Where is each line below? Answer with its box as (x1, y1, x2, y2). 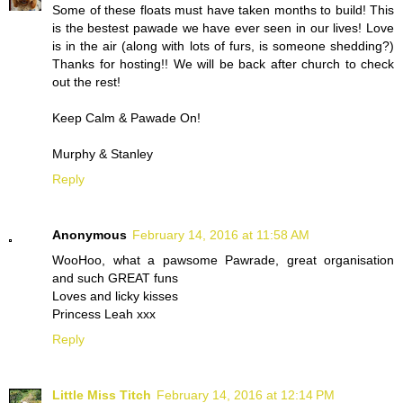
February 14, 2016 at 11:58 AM (132, 228, 309, 243)
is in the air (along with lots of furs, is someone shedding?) (52, 39, 394, 54)
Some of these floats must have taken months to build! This (52, 3, 394, 18)
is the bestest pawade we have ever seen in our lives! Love (52, 21, 394, 36)
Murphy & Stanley (52, 147, 153, 162)
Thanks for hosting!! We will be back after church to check (52, 57, 394, 72)
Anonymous (52, 228, 127, 243)
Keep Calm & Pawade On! (52, 111, 201, 126)
